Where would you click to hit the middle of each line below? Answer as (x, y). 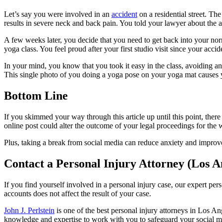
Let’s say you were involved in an (58, 14)
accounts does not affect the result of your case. (79, 193)
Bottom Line (36, 95)
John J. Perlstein (29, 210)
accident (124, 14)
